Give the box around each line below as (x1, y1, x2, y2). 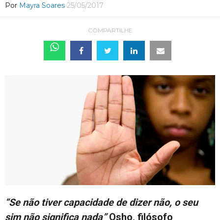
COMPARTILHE (87, 27, 133, 34)
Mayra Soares (19, 1, 65, 10)
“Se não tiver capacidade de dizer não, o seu (5, 196, 198, 209)
